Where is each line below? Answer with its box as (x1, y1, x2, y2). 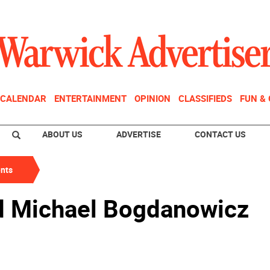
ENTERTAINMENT (54, 92, 127, 104)
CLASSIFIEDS (178, 92, 232, 104)
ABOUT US (42, 128, 83, 140)
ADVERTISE (116, 128, 161, 140)
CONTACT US (195, 128, 246, 140)
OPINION (134, 92, 171, 104)
